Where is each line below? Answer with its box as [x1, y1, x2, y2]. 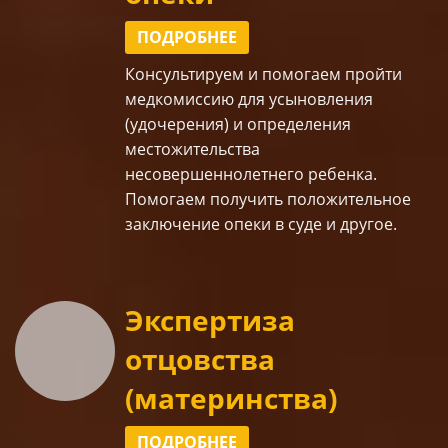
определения [247, 113, 351, 136]
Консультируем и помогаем [125, 63, 345, 86]
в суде [275, 213, 322, 236]
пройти [345, 63, 402, 86]
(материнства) [125, 379, 337, 418]
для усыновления [234, 88, 373, 111]
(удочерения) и [125, 113, 247, 136]
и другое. [322, 213, 397, 236]
